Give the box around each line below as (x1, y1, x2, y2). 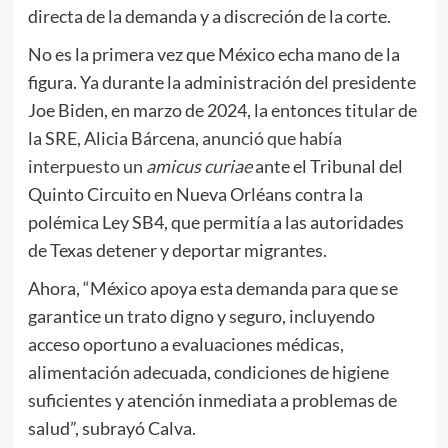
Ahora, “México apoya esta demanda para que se (27, 276, 398, 299)
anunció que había (201, 126, 342, 149)
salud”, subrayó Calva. (27, 416, 196, 439)
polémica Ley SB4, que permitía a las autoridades (27, 210, 404, 233)
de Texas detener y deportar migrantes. (27, 238, 327, 261)
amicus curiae (145, 154, 252, 177)
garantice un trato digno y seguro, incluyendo (27, 304, 375, 327)
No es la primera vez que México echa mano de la (27, 42, 400, 65)
